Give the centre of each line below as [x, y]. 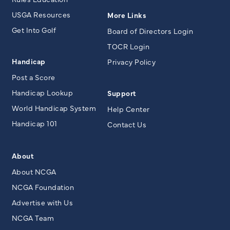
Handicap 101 [34, 123]
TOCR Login [128, 46]
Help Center [129, 109]
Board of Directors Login [150, 31]
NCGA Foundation [43, 187]
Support [122, 93]
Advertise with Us [42, 202]
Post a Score [33, 77]
